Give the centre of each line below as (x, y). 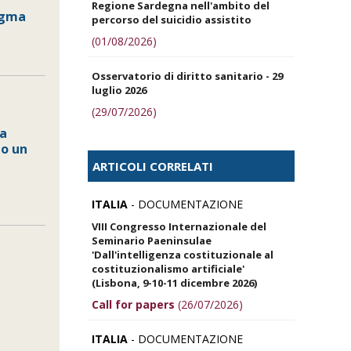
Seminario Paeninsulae (152, 240)
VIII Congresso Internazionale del (179, 226)
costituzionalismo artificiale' (168, 268)
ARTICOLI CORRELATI (153, 166)
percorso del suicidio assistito (172, 19)
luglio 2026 (119, 90)
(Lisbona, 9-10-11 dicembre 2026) (174, 282)
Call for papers (133, 304)
